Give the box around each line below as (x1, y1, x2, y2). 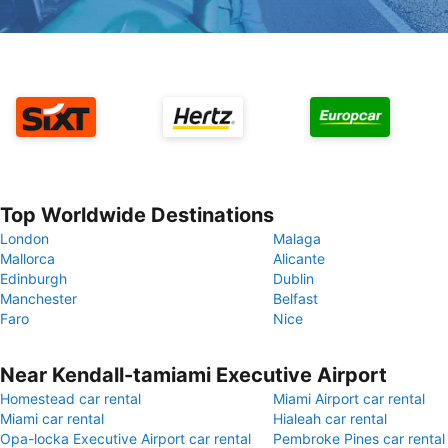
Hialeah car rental (273, 410, 387, 427)
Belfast (273, 290, 318, 307)
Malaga (273, 230, 321, 247)
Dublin (273, 270, 314, 287)
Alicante (273, 250, 325, 267)
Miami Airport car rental (273, 390, 425, 407)
